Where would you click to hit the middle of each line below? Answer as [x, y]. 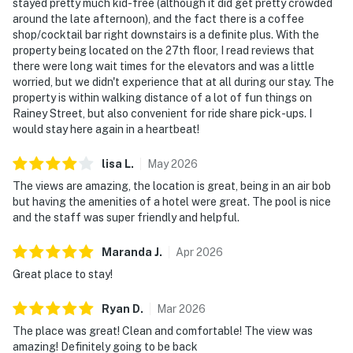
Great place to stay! [63, 274]
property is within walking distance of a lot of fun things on [162, 97]
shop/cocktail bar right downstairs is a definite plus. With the [166, 34]
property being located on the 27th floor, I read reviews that [163, 50]
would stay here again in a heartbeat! [106, 129]
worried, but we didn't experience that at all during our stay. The [173, 82]
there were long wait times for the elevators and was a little [163, 66]
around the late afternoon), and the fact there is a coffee [158, 19]
